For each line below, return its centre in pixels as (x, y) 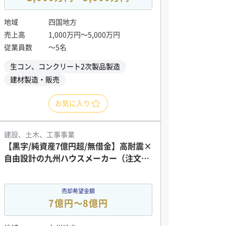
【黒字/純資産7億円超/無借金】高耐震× (78, 146)
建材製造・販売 (35, 80)
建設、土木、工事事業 (39, 135)
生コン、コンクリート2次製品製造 (65, 67)
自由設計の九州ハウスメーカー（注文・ (77, 158)
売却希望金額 (78, 191)
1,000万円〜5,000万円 (84, 35)
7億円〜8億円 (78, 203)
